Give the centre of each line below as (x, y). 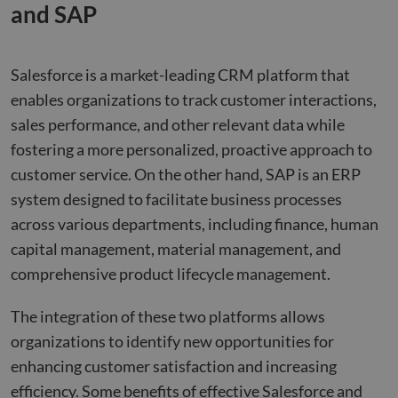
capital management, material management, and (176, 249)
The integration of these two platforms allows (168, 316)
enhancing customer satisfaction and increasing (174, 366)
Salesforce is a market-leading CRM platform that (180, 75)
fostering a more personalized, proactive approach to (191, 149)
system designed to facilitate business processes (176, 199)
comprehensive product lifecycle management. (171, 274)
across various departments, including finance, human (195, 224)
